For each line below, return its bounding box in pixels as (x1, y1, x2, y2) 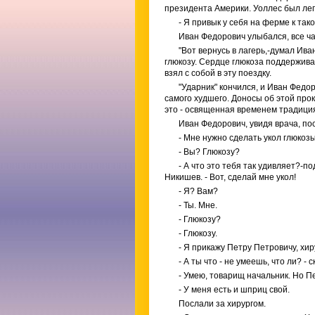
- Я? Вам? (179, 186, 218, 196)
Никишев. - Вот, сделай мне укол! (165, 172, 296, 182)
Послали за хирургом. (179, 299, 266, 309)
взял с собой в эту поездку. (165, 68, 271, 78)
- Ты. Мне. (179, 200, 217, 210)
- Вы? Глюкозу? (179, 147, 240, 157)
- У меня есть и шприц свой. (179, 285, 290, 295)
